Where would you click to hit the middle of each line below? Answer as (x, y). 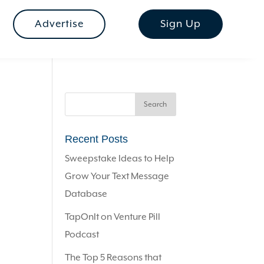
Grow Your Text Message (117, 176)
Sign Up (180, 24)
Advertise (59, 24)
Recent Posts (97, 139)
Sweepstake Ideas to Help (120, 159)
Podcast (82, 235)
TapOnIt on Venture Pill (113, 217)
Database (86, 194)
